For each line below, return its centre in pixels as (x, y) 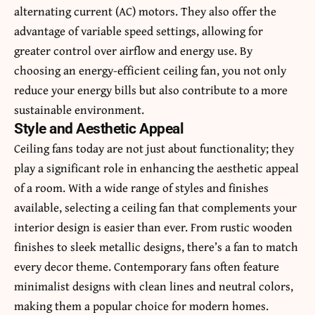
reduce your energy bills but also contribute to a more (151, 90)
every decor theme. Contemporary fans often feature (147, 266)
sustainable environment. (79, 110)
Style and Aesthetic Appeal (99, 129)
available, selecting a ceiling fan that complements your (155, 207)
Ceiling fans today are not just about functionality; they (154, 148)
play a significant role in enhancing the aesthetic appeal (156, 168)
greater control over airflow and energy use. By (133, 51)
